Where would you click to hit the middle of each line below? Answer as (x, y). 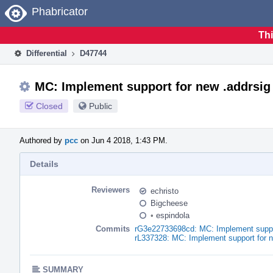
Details (44, 164)
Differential (45, 53)
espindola (172, 215)
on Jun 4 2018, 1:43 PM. (123, 140)
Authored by (42, 140)
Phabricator (60, 12)
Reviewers (111, 190)
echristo (165, 191)
